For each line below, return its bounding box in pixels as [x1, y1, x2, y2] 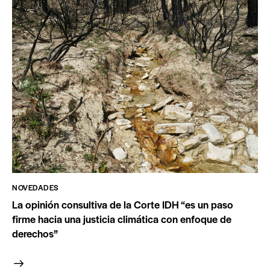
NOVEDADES [12, 182, 59, 193]
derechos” [12, 226, 58, 241]
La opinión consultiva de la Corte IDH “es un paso [12, 197, 233, 212]
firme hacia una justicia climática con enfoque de [12, 212, 231, 227]
